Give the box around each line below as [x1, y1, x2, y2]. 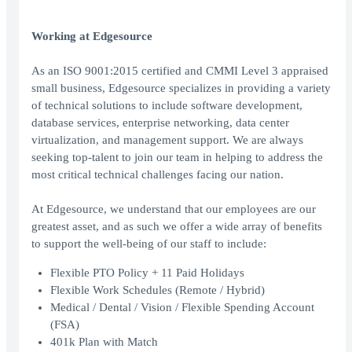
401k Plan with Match [50, 335, 158, 349]
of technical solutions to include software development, [31, 99, 302, 112]
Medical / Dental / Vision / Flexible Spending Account [50, 301, 314, 314]
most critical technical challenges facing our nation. [31, 168, 284, 181]
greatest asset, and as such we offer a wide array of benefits [31, 220, 322, 233]
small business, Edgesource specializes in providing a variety [31, 82, 331, 95]
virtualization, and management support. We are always [31, 134, 303, 147]
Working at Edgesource [31, 30, 152, 43]
